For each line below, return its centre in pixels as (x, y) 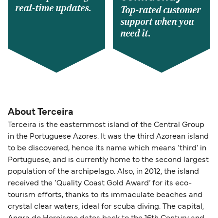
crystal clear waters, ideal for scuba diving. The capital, (106, 207)
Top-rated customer (161, 10)
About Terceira (41, 112)
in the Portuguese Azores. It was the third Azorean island (108, 136)
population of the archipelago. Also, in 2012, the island (103, 172)
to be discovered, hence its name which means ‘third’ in (107, 148)
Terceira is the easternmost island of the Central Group (106, 125)
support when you (157, 22)
